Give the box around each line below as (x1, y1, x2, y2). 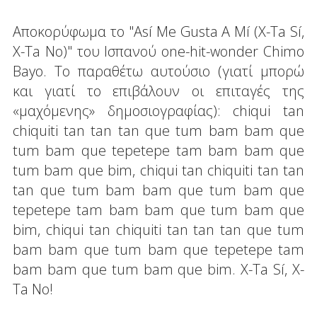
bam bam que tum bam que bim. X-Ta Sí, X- (12, 259, 305, 279)
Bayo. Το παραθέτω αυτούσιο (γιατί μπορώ (12, 61, 305, 81)
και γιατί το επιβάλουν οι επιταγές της (12, 81, 305, 100)
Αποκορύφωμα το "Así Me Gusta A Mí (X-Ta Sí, (12, 21, 305, 41)
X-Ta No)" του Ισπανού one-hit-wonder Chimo (12, 41, 305, 61)
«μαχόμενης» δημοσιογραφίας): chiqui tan (12, 100, 305, 120)
